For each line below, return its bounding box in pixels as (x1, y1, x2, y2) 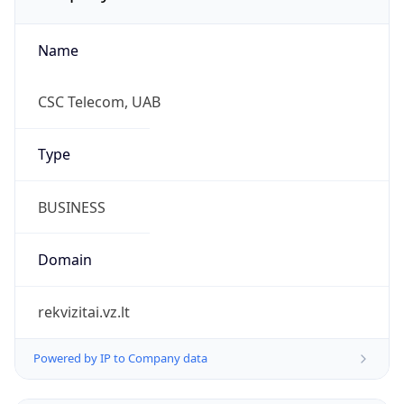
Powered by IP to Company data (33, 350, 207, 367)
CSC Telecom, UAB (37, 92, 161, 113)
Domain (37, 249, 92, 270)
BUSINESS (37, 197, 106, 217)
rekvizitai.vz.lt (37, 302, 130, 323)
